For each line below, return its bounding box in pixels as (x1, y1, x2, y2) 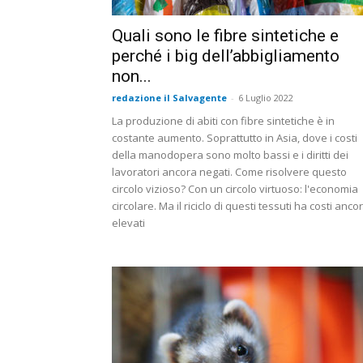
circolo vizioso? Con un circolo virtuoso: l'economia (112, 181, 358, 197)
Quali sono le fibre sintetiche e (112, 26, 339, 46)
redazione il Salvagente (112, 92, 227, 105)
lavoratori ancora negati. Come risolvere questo (112, 164, 347, 180)
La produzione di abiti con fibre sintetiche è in (112, 113, 335, 129)
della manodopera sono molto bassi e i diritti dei (112, 147, 348, 163)
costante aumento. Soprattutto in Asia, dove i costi (112, 130, 357, 146)
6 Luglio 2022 (238, 92, 293, 105)
